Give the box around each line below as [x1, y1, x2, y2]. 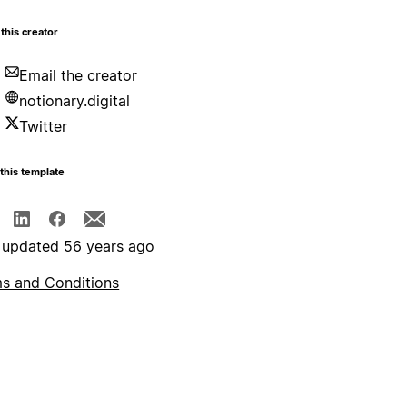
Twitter [19, 117, 68, 136]
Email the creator [19, 66, 138, 85]
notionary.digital [19, 92, 131, 111]
